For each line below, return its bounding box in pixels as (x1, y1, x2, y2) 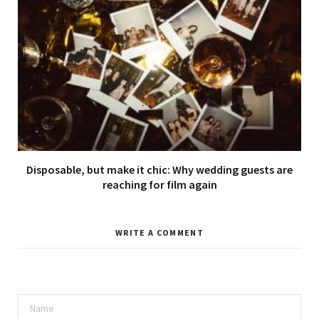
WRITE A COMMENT (115, 226, 204, 238)
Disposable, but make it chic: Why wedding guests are (26, 162, 293, 177)
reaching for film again (102, 177, 217, 192)
